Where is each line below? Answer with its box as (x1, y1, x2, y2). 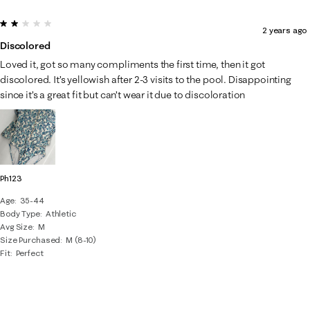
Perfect (15, 248, 44, 258)
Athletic (45, 208, 76, 219)
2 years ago (262, 25, 307, 35)
